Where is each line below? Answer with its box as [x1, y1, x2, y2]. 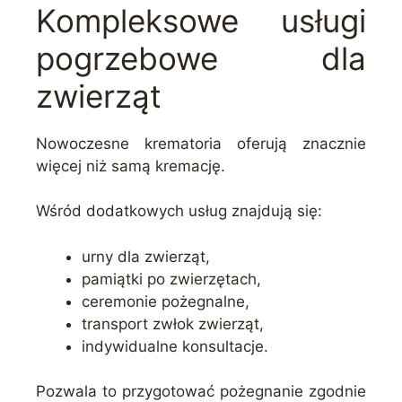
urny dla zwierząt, [82, 247, 210, 266]
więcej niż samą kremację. [36, 156, 225, 175]
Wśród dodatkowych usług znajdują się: [36, 202, 322, 221]
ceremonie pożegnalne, [82, 292, 249, 310]
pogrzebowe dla [36, 39, 366, 77]
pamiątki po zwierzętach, [82, 269, 261, 288]
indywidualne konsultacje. [82, 336, 268, 355]
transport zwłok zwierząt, [82, 314, 264, 333]
